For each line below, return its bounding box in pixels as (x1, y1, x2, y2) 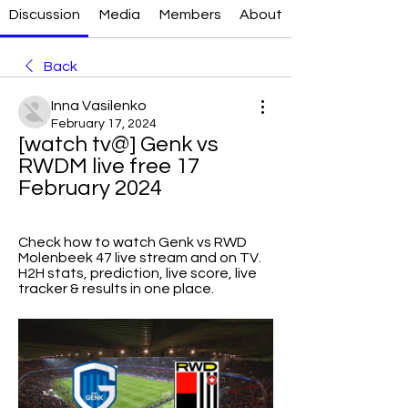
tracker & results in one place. (18, 281, 214, 296)
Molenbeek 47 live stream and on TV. (18, 250, 261, 265)
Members (158, 7, 221, 22)
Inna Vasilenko (51, 98, 147, 113)
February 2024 (18, 177, 162, 199)
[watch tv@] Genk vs (18, 133, 219, 156)
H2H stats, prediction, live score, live (18, 266, 257, 280)
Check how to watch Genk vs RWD (18, 235, 247, 250)
